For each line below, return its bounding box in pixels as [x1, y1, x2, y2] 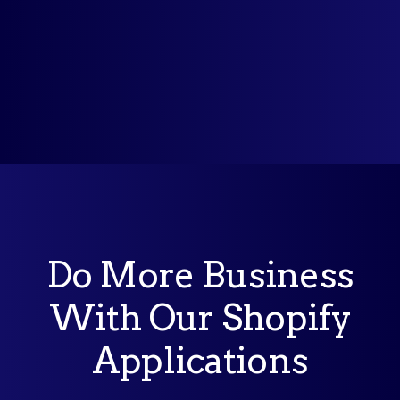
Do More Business [46, 254, 354, 297]
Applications [91, 339, 309, 383]
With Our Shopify [49, 296, 351, 340]
